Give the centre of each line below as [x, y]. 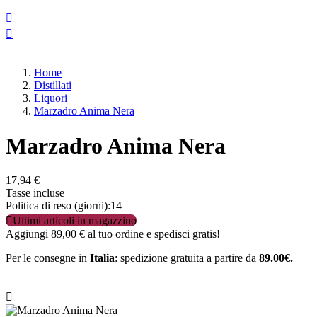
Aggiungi [28, 234]
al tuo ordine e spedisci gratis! [152, 234]
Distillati [53, 86]
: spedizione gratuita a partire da [187, 258]
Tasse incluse [35, 193]
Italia [102, 258]
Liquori [51, 98]
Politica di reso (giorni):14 [64, 206]
